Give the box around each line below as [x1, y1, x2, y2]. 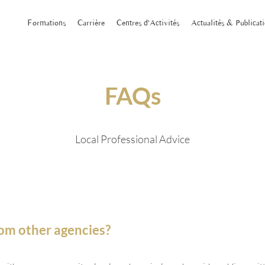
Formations [27, 18, 66, 28]
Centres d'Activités [116, 18, 179, 28]
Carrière [77, 18, 105, 28]
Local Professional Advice [75, 132, 190, 146]
